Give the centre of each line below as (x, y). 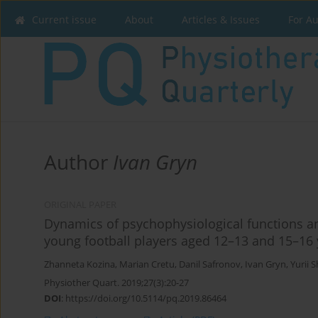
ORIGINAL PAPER (80, 204)
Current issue (64, 20)
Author (78, 161)
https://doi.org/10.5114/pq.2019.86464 (146, 298)
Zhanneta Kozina (79, 264)
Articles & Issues (221, 20)
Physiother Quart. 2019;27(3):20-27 (116, 282)
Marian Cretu (147, 264)
